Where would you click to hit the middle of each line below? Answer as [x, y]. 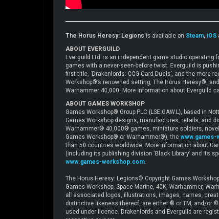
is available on [165, 35]
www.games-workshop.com [105, 162]
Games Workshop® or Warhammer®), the [123, 137]
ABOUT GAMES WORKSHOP [105, 103]
